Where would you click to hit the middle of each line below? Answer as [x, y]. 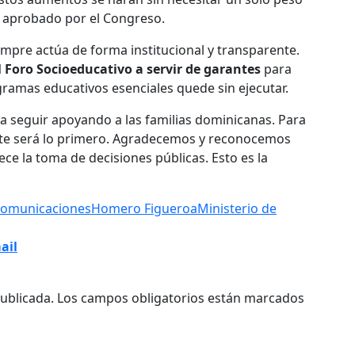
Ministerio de [237, 209]
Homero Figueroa [144, 209]
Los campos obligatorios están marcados [181, 298]
